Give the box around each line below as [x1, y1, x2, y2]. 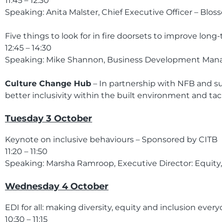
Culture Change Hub [5, 79, 91, 88]
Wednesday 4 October [5, 181, 109, 192]
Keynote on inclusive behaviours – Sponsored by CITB [5, 135, 218, 144]
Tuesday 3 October [5, 113, 92, 124]
